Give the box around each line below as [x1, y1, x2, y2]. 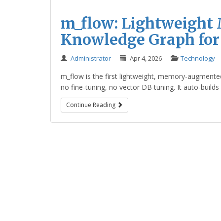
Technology [181, 54, 215, 63]
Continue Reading [66, 101, 117, 109]
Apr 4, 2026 [130, 54, 162, 63]
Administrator [71, 54, 111, 63]
